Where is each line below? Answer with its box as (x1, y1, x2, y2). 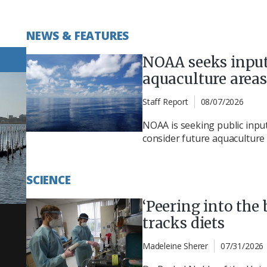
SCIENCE (26, 172, 71, 188)
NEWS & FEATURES (26, 27, 129, 44)
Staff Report (142, 95, 188, 107)
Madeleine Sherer (142, 240, 209, 252)
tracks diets (142, 214, 225, 233)
